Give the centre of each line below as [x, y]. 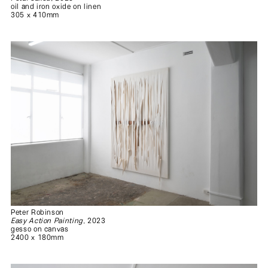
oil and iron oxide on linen [56, 7]
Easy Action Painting [47, 221]
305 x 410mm [35, 15]
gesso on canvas [40, 229]
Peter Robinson [38, 212]
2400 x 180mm [37, 237]
